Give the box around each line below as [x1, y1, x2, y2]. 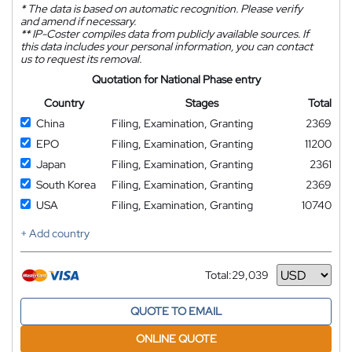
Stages [185, 96, 218, 110]
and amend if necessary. [20, 14, 136, 28]
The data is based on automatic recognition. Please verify [25, 2, 302, 16]
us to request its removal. [20, 52, 141, 66]
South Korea [36, 178, 96, 192]
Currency [205, 273, 251, 288]
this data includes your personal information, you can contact [20, 39, 313, 53]
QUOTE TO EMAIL [130, 304, 222, 318]
